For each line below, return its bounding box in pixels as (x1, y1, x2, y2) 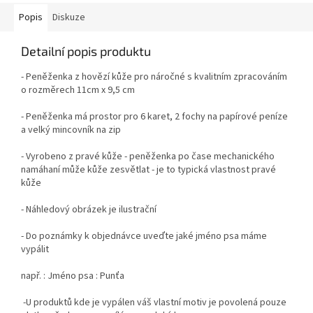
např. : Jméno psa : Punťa (21, 269, 124, 284)
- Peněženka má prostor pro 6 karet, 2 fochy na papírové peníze (21, 110, 288, 124)
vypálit (21, 242, 49, 257)
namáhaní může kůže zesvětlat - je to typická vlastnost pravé (21, 163, 276, 177)
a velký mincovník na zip (21, 123, 121, 138)
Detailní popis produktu (21, 43, 151, 59)
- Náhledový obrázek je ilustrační (21, 203, 156, 217)
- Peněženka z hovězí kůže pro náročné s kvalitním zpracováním (21, 70, 287, 85)
